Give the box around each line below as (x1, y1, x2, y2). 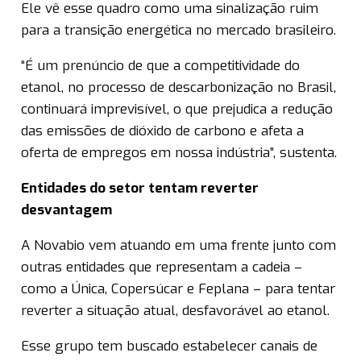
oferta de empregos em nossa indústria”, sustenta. (21, 143, 337, 163)
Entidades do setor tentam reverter (21, 179, 259, 198)
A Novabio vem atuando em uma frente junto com (21, 236, 336, 255)
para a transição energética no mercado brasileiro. (21, 21, 336, 40)
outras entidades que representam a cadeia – (21, 258, 302, 277)
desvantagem (21, 201, 112, 220)
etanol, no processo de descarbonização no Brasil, (21, 78, 336, 98)
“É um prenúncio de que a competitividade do (21, 56, 300, 76)
